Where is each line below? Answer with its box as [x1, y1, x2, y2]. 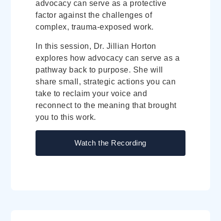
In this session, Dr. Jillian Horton [36, 41, 156, 50]
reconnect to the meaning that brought [36, 101, 177, 110]
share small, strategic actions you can [36, 77, 176, 86]
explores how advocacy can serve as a [36, 53, 180, 62]
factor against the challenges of [36, 11, 152, 20]
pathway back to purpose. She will [36, 65, 163, 74]
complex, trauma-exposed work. [36, 23, 154, 32]
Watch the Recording [74, 139, 147, 147]
